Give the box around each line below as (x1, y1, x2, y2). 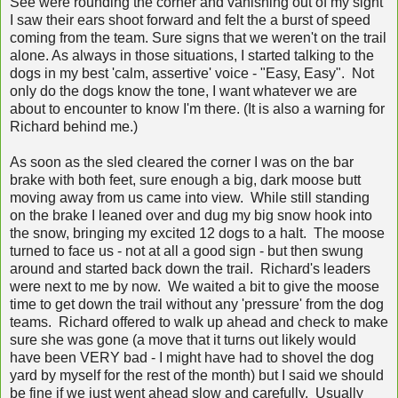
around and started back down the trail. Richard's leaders (10, 260, 370, 276)
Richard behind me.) (10, 118, 138, 134)
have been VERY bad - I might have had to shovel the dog (10, 349, 374, 365)
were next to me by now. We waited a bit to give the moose (10, 278, 379, 294)
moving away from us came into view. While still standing (10, 189, 370, 205)
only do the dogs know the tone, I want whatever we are (10, 83, 357, 99)
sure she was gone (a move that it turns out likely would (10, 331, 356, 347)
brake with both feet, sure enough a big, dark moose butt (10, 171, 361, 187)
